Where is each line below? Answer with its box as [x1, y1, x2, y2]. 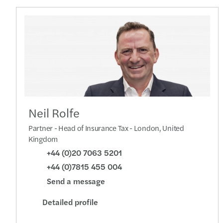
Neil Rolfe [28, 104, 80, 121]
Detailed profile [42, 196, 98, 208]
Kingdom [28, 133, 58, 144]
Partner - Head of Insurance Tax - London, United [28, 122, 184, 133]
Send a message [47, 175, 105, 187]
